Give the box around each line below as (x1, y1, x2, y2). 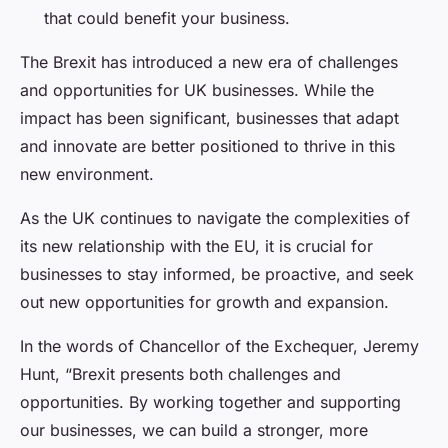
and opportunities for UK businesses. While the (20, 79, 374, 100)
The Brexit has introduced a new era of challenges (20, 51, 398, 72)
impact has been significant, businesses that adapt (20, 107, 399, 128)
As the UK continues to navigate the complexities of (20, 207, 410, 228)
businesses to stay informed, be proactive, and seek (20, 263, 414, 284)
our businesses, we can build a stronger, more (20, 419, 368, 440)
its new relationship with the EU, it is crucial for (20, 235, 373, 256)
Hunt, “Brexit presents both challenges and (20, 363, 341, 384)
